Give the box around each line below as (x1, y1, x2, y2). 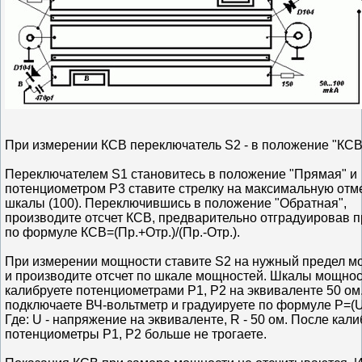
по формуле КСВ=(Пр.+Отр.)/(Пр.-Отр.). (5, 225, 240, 239)
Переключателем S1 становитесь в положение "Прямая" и (5, 166, 357, 181)
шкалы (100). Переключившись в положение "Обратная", (5, 196, 347, 210)
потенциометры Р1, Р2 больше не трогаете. (5, 326, 267, 341)
